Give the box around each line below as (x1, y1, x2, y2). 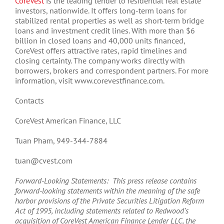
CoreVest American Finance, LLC (15, 115, 121, 126)
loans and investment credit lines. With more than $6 (15, 25, 195, 36)
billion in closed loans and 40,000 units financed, (15, 35, 185, 46)
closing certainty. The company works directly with (15, 55, 185, 66)
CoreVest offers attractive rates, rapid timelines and (15, 45, 187, 56)
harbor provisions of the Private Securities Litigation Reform (15, 195, 204, 206)
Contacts (15, 95, 44, 106)
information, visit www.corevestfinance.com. (15, 75, 164, 86)
